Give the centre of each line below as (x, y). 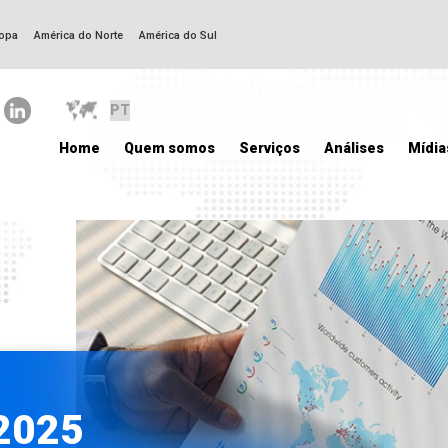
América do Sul (177, 35)
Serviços (269, 147)
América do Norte (78, 35)
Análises (354, 147)
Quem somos (169, 147)
